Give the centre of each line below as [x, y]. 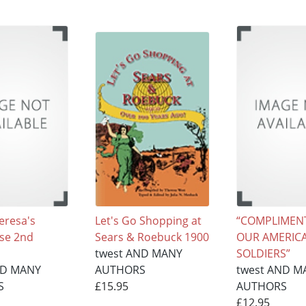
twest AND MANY [139, 253]
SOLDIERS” [263, 253]
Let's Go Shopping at [149, 220]
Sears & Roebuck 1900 [152, 237]
